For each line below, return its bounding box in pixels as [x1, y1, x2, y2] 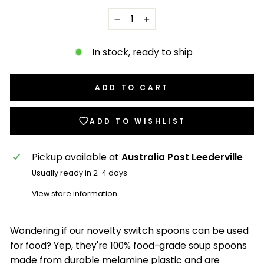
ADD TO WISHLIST [90, 115, 186, 126]
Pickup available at [31, 151, 121, 164]
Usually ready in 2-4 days [31, 168, 127, 179]
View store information [31, 189, 117, 199]
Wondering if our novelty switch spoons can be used [10, 225, 249, 237]
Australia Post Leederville [121, 151, 243, 164]
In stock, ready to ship [92, 46, 193, 59]
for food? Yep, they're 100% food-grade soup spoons [10, 239, 247, 252]
